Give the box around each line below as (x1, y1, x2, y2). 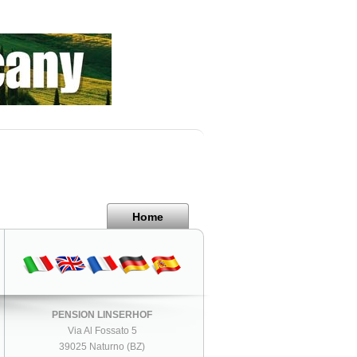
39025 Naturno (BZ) (59, 340, 146, 352)
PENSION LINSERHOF (52, 308, 153, 320)
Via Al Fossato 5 (67, 324, 137, 336)
